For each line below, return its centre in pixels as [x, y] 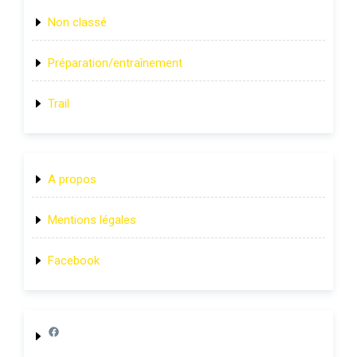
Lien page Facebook [73, 330]
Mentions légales [92, 220]
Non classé [77, 22]
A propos [72, 179]
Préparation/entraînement [115, 63]
